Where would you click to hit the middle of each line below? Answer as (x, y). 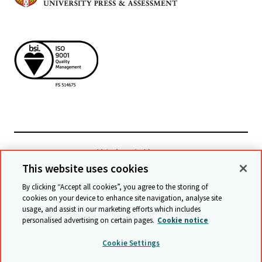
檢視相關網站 (124, 154)
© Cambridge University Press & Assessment (122, 209)
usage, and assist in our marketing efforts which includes (112, 209)
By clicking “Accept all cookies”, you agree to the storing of (115, 187)
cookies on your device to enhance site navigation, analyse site (122, 198)
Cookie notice (183, 220)
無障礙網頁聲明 (203, 242)
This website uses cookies (86, 168)
